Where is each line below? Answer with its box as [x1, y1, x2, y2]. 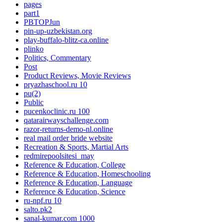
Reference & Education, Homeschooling [24, 169, 151, 178]
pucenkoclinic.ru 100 [24, 107, 90, 116]
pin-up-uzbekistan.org [24, 27, 92, 36]
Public [24, 98, 44, 107]
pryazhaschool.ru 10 [24, 80, 87, 89]
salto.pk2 [24, 205, 52, 214]
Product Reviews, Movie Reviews [24, 71, 131, 80]
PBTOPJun [24, 18, 60, 27]
